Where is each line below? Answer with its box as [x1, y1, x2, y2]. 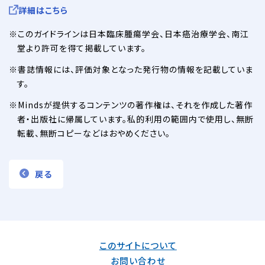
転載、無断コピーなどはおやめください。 [17, 127, 170, 140]
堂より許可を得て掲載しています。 [17, 42, 146, 54]
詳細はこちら [18, 4, 68, 16]
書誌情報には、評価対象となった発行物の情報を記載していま [18, 63, 253, 76]
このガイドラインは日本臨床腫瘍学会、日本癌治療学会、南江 [18, 28, 249, 40]
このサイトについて [99, 239, 177, 252]
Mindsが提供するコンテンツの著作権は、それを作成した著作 [18, 99, 253, 111]
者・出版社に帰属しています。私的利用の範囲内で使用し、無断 [17, 113, 254, 125]
